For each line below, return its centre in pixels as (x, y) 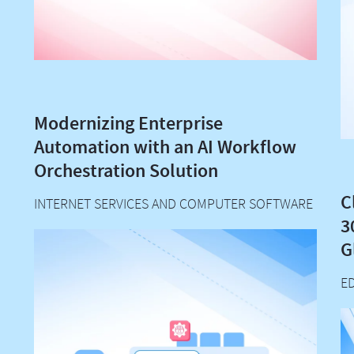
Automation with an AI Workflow (166, 147)
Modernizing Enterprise (129, 123)
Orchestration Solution (126, 170)
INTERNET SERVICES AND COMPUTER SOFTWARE (174, 205)
